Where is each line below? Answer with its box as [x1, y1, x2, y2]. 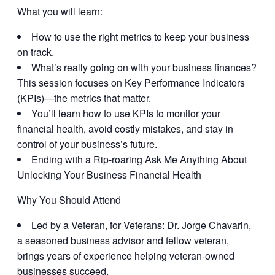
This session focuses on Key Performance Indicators [17, 76, 245, 90]
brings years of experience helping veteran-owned [17, 249, 234, 263]
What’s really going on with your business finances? [31, 60, 257, 75]
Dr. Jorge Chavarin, [165, 218, 251, 233]
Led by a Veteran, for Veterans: [31, 218, 165, 233]
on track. [17, 45, 54, 60]
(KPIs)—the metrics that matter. [17, 91, 151, 106]
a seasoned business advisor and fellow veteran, [17, 233, 229, 248]
